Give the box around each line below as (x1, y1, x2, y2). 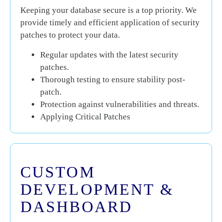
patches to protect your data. (20, 30, 120, 40)
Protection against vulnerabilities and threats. (40, 99, 199, 109)
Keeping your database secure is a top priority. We (20, 5, 197, 15)
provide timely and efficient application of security (20, 18, 200, 28)
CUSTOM (20, 163, 95, 181)
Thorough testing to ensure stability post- (40, 74, 185, 84)
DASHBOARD (20, 197, 132, 216)
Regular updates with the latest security (40, 50, 178, 59)
